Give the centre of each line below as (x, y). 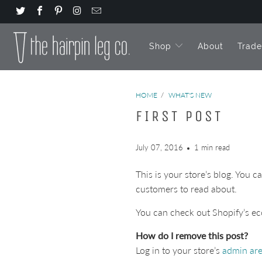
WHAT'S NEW (190, 95)
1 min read (212, 147)
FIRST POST (179, 116)
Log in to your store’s (179, 250)
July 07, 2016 (159, 147)
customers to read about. (186, 189)
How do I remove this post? (192, 235)
